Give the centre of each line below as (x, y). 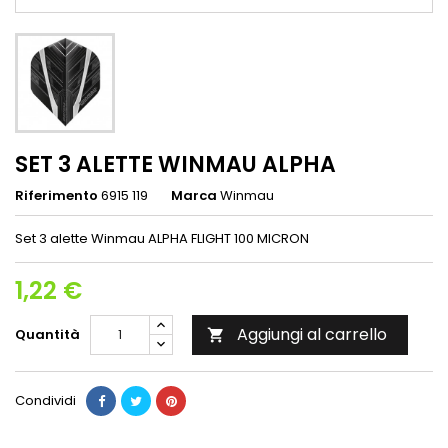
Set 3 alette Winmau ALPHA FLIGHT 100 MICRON (162, 238)
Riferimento (56, 195)
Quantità (47, 334)
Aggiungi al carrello (312, 334)
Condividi (45, 400)
